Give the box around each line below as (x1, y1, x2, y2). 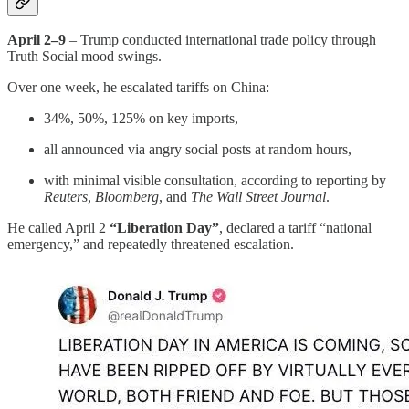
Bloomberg (95, 189, 159, 205)
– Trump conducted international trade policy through (66, 32, 376, 48)
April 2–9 (7, 32, 66, 48)
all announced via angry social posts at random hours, (44, 142, 351, 158)
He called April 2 (7, 220, 110, 236)
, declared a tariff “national (219, 220, 372, 236)
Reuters (44, 189, 88, 205)
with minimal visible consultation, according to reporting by (44, 173, 386, 189)
